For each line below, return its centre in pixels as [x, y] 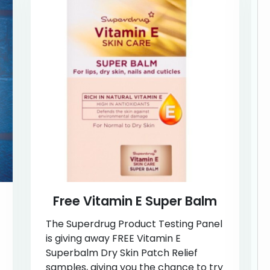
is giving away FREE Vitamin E [113, 238]
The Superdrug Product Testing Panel [134, 224]
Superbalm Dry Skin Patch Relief [121, 253]
